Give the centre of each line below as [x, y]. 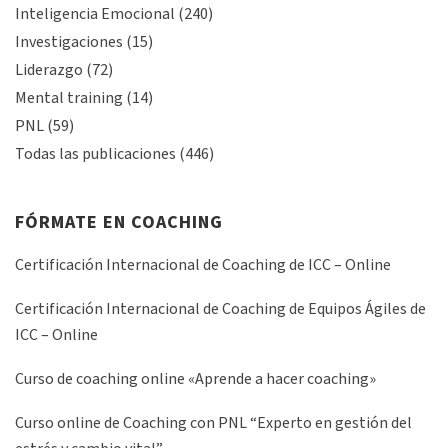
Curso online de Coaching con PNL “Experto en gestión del [213, 423]
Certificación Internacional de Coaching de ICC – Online [203, 265]
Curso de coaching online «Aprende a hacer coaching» [195, 379]
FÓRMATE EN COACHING [119, 223]
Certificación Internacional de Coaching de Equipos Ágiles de [220, 309]
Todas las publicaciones [95, 154]
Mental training [69, 98]
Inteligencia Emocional [95, 14]
